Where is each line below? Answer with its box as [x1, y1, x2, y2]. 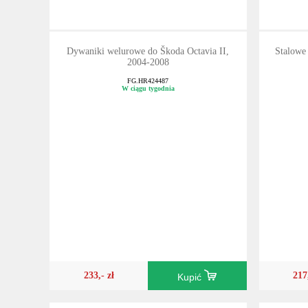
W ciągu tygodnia [121, 85, 175, 93]
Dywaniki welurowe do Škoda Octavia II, [67, 45, 230, 56]
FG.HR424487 [127, 77, 169, 85]
